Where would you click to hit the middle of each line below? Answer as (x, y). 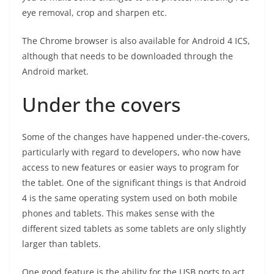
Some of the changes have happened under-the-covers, (136, 137)
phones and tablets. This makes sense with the (118, 213)
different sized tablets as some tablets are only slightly (134, 228)
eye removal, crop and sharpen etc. (94, 13)
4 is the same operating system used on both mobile (130, 198)
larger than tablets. (61, 244)
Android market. (55, 71)
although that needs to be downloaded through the (128, 56)
